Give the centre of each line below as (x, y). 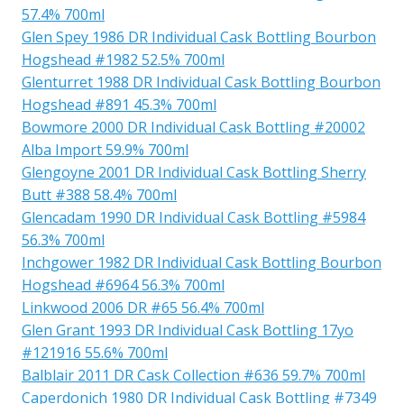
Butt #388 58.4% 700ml (99, 194)
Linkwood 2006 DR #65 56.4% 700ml (143, 307)
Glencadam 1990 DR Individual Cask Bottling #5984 (193, 217)
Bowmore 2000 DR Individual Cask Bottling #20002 (193, 127)
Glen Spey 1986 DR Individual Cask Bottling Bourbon (199, 37)
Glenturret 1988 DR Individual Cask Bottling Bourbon (201, 82)
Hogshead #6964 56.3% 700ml (123, 285)
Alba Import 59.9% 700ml (105, 149)
